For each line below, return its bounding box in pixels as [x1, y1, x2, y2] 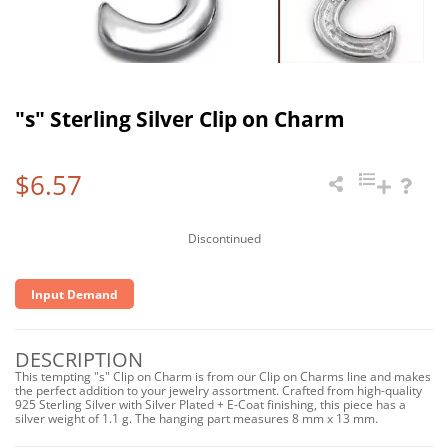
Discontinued [187, 230, 261, 247]
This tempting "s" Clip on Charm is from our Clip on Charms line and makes [15, 368, 431, 385]
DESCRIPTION [15, 346, 143, 373]
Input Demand [31, 285, 118, 303]
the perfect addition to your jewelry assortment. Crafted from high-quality [15, 382, 422, 399]
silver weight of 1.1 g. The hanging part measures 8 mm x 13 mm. [15, 410, 378, 427]
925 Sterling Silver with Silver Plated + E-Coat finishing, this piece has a [15, 396, 406, 413]
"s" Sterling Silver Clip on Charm [15, 105, 345, 133]
